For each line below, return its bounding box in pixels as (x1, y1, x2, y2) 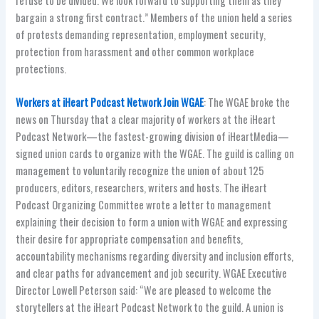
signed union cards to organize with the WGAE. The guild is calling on (16, 145, 295, 161)
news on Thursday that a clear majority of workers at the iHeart (16, 111, 276, 127)
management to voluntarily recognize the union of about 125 (16, 162, 265, 178)
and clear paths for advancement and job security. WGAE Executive (16, 265, 288, 281)
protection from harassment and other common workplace (16, 43, 255, 59)
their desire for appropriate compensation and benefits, (16, 231, 244, 246)
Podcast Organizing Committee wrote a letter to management (16, 197, 272, 212)
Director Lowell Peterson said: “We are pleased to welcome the (16, 282, 272, 298)
